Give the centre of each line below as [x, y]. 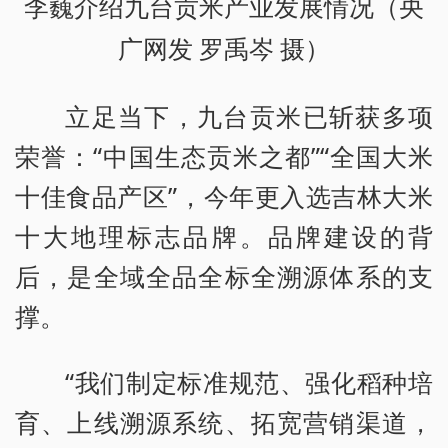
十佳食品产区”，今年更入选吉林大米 [224, 195]
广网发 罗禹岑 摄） [224, 49]
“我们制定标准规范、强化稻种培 [249, 381]
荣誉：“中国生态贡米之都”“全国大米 [224, 155]
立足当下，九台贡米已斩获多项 [249, 115]
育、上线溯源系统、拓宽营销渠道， [224, 421]
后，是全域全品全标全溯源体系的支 [224, 275]
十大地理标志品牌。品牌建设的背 [224, 235]
